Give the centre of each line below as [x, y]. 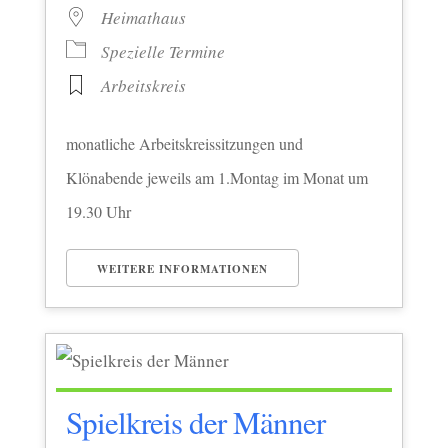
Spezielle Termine [162, 51]
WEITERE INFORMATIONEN [182, 268]
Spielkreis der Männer [195, 421]
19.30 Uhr [98, 211]
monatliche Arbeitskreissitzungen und [184, 143]
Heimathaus [143, 17]
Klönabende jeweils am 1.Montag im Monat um [216, 177]
